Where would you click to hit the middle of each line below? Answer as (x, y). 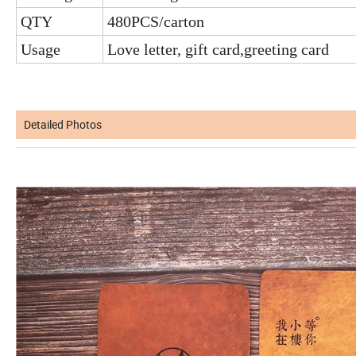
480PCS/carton (156, 21)
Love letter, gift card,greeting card (218, 49)
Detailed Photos (63, 124)
